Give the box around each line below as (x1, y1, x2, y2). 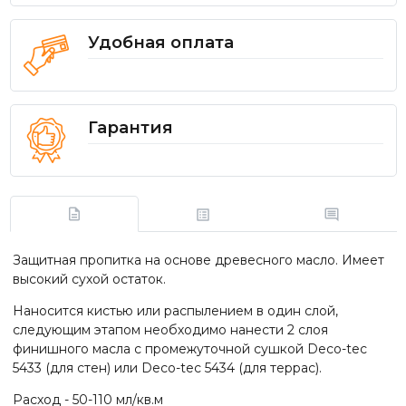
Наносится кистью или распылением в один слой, (13, 302, 338, 319)
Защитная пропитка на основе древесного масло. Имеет (13, 251, 384, 268)
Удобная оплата (87, 32, 234, 53)
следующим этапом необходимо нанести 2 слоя (13, 321, 328, 338)
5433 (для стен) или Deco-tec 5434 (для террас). (13, 359, 322, 376)
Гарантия (87, 117, 173, 138)
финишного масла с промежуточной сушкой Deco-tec (13, 340, 367, 357)
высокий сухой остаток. (13, 270, 169, 287)
